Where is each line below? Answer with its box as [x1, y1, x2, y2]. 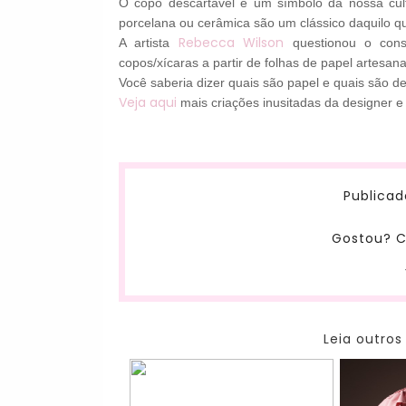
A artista [119, 35, 170, 51]
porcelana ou [119, 15, 195, 31]
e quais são [323, 75, 390, 91]
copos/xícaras [119, 55, 203, 71]
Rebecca [178, 34, 235, 53]
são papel [263, 75, 320, 91]
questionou [292, 35, 356, 51]
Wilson [243, 34, 285, 53]
